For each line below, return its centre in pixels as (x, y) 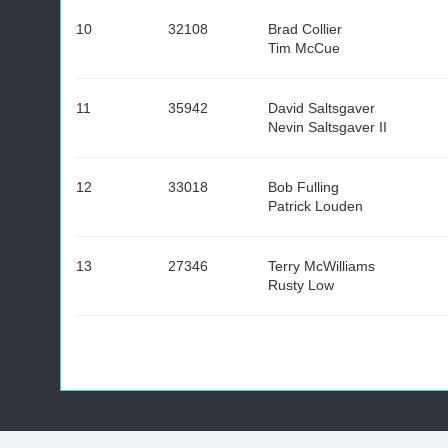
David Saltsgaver (321, 108)
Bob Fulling (303, 187)
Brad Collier (305, 29)
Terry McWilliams (321, 266)
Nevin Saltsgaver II (327, 127)
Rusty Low (301, 285)
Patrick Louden (315, 206)
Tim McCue (304, 48)
